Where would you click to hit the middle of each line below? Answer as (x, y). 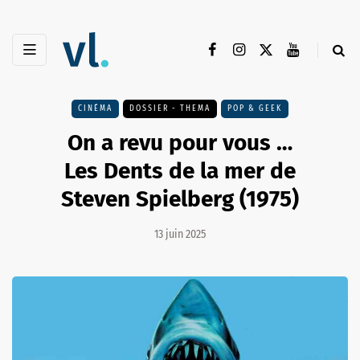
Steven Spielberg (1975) (180, 199)
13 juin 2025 (180, 235)
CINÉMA (95, 109)
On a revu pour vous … (180, 143)
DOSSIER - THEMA (170, 109)
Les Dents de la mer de (180, 171)
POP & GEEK (255, 109)
